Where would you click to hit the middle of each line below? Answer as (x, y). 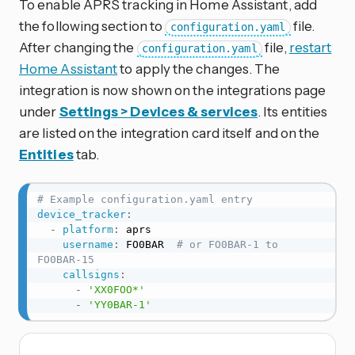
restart (310, 48)
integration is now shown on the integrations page (173, 90)
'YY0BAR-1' (119, 305)
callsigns (91, 275)
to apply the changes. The (199, 69)
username (88, 245)
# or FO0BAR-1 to (227, 245)
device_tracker (81, 215)
